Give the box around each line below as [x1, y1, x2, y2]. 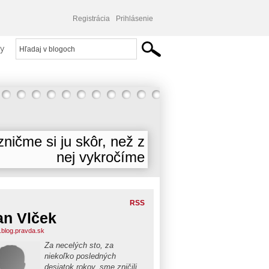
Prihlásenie [116, 14, 153, 23]
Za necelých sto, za [44, 241, 113, 250]
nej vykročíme [56, 149, 145, 165]
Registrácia [73, 14, 110, 23]
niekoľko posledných [44, 252, 116, 261]
